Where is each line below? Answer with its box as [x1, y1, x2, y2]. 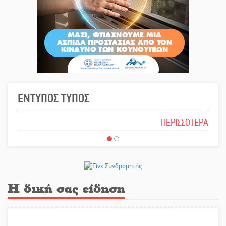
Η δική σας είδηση [8, 180, 125, 195]
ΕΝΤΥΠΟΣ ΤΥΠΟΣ [18, 91, 89, 106]
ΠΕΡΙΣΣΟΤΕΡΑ [161, 116, 208, 128]
